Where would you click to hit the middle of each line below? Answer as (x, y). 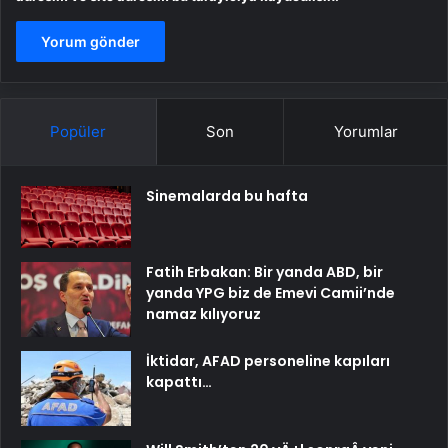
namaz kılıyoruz (203, 314)
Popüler (78, 132)
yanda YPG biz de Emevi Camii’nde (270, 293)
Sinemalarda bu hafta (227, 196)
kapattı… (179, 382)
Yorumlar (365, 132)
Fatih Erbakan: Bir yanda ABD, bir (264, 272)
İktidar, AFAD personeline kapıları (268, 361)
